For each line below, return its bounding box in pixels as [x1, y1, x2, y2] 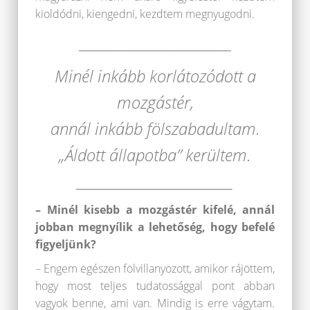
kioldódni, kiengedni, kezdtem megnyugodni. [35, 6, 255, 21]
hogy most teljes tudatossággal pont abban [35, 277, 275, 293]
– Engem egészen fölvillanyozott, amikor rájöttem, [35, 260, 275, 276]
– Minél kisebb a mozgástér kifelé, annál [35, 201, 275, 217]
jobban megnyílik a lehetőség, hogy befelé [35, 219, 275, 235]
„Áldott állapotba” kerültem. [59, 143, 251, 166]
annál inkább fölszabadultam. [50, 116, 260, 140]
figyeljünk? [35, 236, 96, 252]
